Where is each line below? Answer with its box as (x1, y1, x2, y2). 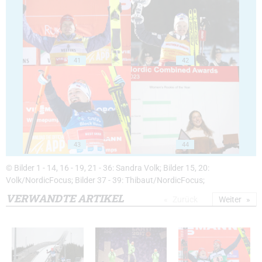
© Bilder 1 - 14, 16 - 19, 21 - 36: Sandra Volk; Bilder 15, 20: (6, 163, 209, 174)
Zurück (173, 195, 198, 205)
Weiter (219, 195, 242, 205)
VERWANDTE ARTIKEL (6, 191, 124, 206)
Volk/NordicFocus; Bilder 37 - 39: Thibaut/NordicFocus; (6, 175, 205, 186)
